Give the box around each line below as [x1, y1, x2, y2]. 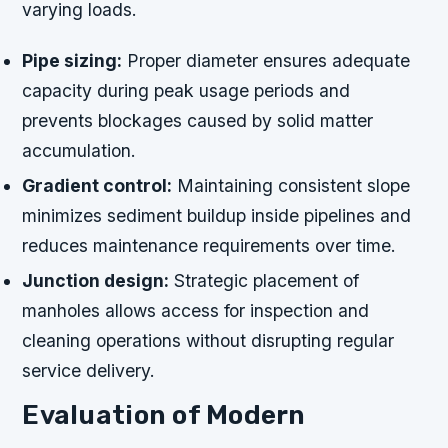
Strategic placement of [169, 270, 360, 292]
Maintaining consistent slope [172, 175, 411, 197]
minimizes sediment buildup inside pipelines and [22, 205, 412, 227]
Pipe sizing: [22, 49, 123, 71]
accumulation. [22, 139, 137, 161]
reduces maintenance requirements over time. [22, 235, 397, 257]
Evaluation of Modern [22, 398, 306, 431]
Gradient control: [22, 175, 173, 197]
